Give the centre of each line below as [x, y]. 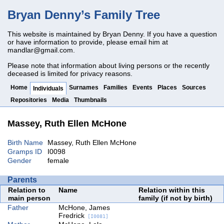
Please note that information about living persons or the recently [108, 65]
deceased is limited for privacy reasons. [70, 73]
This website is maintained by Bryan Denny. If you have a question [112, 34]
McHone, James [84, 207]
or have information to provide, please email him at [88, 42]
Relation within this [171, 190]
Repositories [29, 100]
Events [142, 87]
